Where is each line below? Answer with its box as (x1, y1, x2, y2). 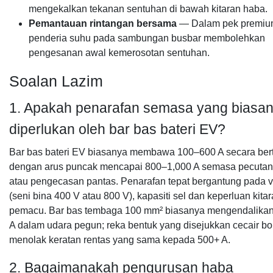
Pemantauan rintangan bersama (29, 18, 177, 29)
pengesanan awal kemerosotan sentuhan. (29, 48, 210, 58)
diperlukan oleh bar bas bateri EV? (9, 121, 225, 137)
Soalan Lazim (9, 73, 103, 90)
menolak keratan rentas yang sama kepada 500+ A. (9, 235, 230, 245)
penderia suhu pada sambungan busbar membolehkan (29, 33, 265, 43)
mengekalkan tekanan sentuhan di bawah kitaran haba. (29, 4, 268, 14)
